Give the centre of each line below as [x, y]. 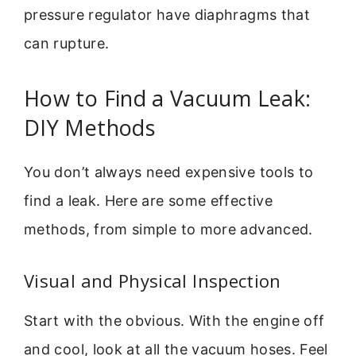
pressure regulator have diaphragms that [167, 15]
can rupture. [67, 44]
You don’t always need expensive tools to [169, 172]
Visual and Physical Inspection [153, 280]
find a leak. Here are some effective [148, 201]
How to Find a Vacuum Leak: [168, 99]
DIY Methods [89, 128]
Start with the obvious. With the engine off [174, 320]
